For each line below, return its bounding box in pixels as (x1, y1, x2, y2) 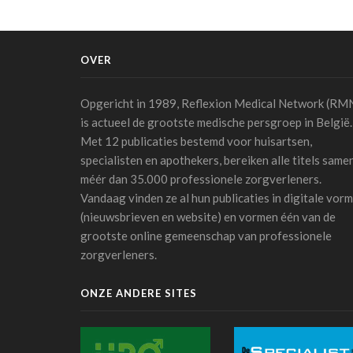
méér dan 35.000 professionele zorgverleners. (80, 172, 321, 187)
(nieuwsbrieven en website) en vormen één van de (80, 210, 336, 225)
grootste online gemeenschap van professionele (80, 229, 332, 243)
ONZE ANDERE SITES (80, 287, 197, 300)
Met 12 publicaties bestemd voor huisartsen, (80, 134, 312, 149)
